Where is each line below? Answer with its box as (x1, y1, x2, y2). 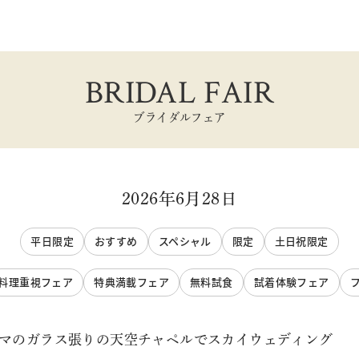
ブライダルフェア (133, 111, 226, 123)
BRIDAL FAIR (84, 72, 275, 114)
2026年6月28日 (122, 191, 237, 207)
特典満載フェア (94, 274, 170, 289)
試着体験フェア (253, 274, 329, 289)
